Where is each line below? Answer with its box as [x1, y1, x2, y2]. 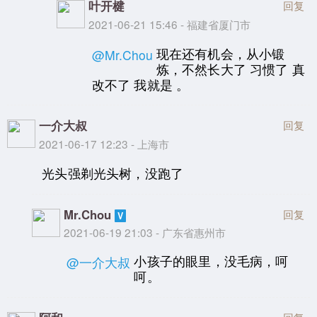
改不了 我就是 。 [91, 75, 190, 93]
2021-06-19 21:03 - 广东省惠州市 [64, 224, 226, 240]
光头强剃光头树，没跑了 [42, 163, 184, 182]
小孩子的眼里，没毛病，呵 [134, 252, 289, 270]
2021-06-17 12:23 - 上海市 [39, 136, 169, 152]
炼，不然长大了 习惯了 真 [156, 59, 305, 78]
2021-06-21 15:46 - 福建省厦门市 [88, 16, 251, 33]
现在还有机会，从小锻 [156, 44, 285, 62]
